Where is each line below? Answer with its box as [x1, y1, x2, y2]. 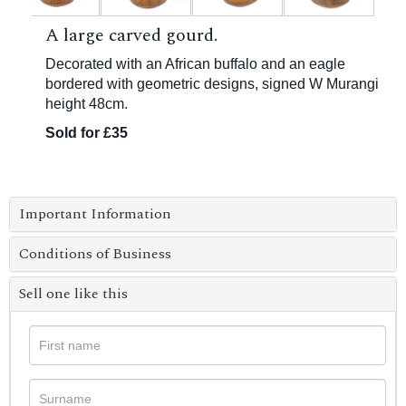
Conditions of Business [19, 243, 171, 266]
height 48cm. [45, 96, 128, 112]
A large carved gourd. [45, 22, 217, 50]
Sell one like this [19, 283, 128, 305]
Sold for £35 [45, 125, 128, 141]
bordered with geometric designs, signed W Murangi [45, 76, 379, 92]
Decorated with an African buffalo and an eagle [45, 56, 345, 72]
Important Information [19, 203, 171, 226]
